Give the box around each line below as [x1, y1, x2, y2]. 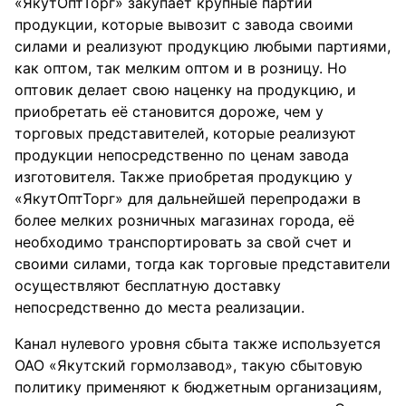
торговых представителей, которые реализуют [14, 124, 356, 142]
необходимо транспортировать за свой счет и [14, 233, 352, 251]
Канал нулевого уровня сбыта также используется [14, 334, 381, 353]
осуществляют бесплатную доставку [14, 276, 281, 295]
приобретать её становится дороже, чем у [14, 102, 324, 121]
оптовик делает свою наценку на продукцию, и [14, 81, 356, 99]
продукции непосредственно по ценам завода [14, 146, 349, 164]
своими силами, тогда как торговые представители [14, 255, 391, 273]
